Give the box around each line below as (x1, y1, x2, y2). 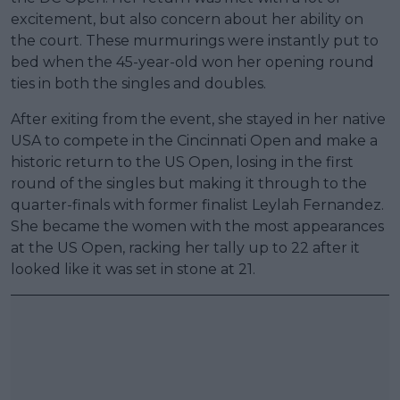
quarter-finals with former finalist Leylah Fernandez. (11, 196, 384, 213)
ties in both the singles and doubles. (11, 74, 266, 92)
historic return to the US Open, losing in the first (11, 153, 354, 171)
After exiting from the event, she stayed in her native (11, 110, 386, 128)
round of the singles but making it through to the (11, 174, 367, 192)
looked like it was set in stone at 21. (11, 260, 255, 278)
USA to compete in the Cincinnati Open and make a (11, 131, 378, 149)
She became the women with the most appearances (11, 217, 384, 235)
